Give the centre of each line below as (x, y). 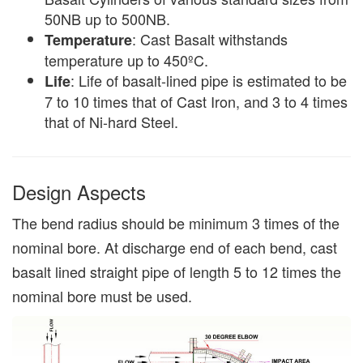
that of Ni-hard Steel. (111, 122)
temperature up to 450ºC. (126, 60)
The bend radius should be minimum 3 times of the (176, 223)
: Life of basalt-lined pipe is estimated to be (209, 81)
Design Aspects (79, 192)
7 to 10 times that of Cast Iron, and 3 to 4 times (196, 102)
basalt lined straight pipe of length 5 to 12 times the (177, 272)
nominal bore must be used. (102, 296)
